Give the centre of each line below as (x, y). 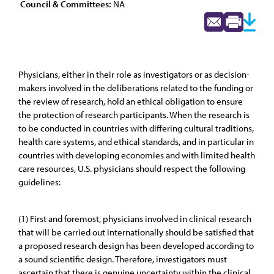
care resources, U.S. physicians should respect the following (132, 168)
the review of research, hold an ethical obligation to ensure (131, 101)
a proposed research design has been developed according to (136, 246)
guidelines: (39, 182)
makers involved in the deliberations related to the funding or (136, 88)
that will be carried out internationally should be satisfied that (136, 232)
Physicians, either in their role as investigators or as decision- (134, 74)
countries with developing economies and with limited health (137, 155)
